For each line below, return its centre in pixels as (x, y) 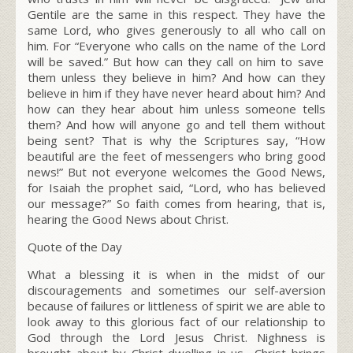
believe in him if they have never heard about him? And (176, 93)
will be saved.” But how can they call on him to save (176, 61)
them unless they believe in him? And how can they (176, 77)
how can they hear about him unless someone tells (176, 108)
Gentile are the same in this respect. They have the (176, 14)
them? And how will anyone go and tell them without (176, 124)
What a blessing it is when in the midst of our (176, 274)
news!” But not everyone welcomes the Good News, (176, 171)
